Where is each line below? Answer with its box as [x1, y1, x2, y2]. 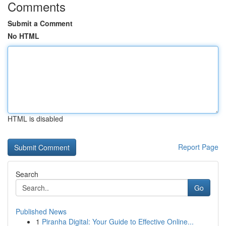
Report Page [178, 142, 218, 152]
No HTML [8, 31, 39, 41]
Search [16, 169, 38, 179]
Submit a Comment [8, 18, 73, 28]
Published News [16, 206, 67, 216]
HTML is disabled [8, 114, 63, 124]
